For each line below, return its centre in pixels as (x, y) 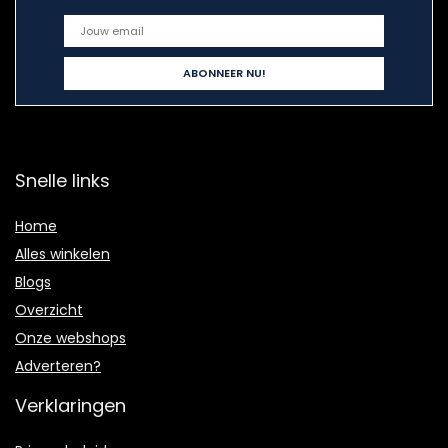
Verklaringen (70, 406)
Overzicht (49, 310)
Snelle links (62, 181)
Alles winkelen (62, 254)
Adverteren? (58, 366)
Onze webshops (70, 338)
